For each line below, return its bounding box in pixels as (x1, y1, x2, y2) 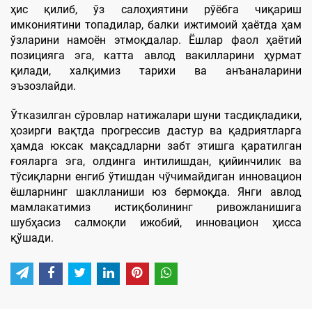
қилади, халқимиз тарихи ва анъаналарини (10, 63, 302, 77)
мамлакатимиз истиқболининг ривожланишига (10, 200, 302, 214)
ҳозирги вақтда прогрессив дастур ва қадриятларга (10, 123, 302, 137)
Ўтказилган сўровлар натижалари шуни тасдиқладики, (10, 108, 302, 122)
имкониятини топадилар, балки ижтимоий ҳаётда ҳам (10, 17, 302, 31)
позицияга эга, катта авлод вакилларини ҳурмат (10, 48, 302, 62)
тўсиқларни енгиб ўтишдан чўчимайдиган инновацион (10, 169, 302, 183)
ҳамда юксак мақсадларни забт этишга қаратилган (10, 139, 302, 153)
